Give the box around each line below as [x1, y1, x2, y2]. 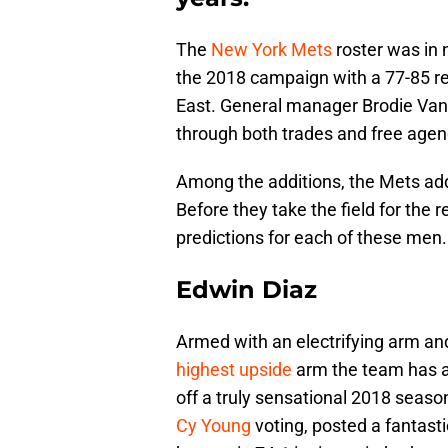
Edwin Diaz [176, 275, 317, 305]
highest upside [176, 359, 292, 381]
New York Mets [211, 39, 332, 61]
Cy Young [176, 415, 251, 437]
